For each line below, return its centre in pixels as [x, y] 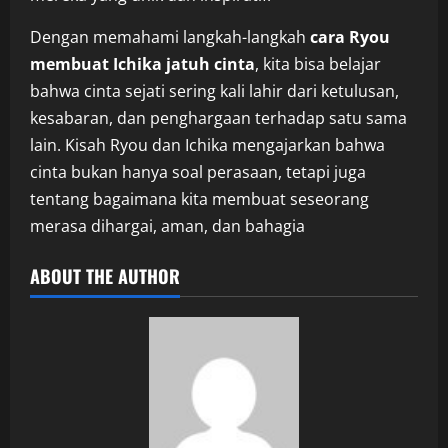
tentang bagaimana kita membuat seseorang [199, 198]
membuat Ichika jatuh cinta [142, 63]
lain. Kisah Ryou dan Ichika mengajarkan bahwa [207, 144]
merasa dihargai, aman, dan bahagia [167, 225]
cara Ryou [350, 36]
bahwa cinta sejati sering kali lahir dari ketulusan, [214, 90]
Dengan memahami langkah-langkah [170, 36]
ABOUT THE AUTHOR [105, 275]
